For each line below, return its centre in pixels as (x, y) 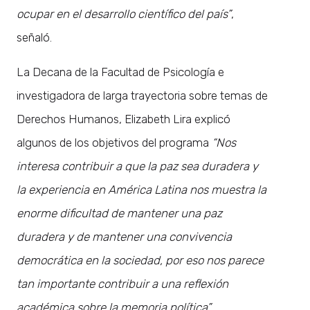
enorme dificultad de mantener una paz (119, 213)
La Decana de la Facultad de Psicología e (120, 72)
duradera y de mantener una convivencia (124, 236)
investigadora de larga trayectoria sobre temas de (142, 95)
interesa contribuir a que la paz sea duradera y (137, 166)
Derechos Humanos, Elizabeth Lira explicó (124, 119)
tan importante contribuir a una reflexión (122, 283)
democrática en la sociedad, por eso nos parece (140, 260)
